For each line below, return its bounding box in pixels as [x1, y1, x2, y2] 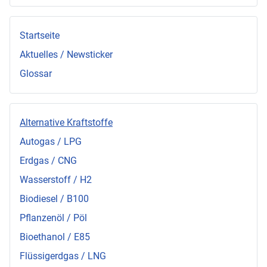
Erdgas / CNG [20, 154, 77, 166]
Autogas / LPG [20, 135, 82, 147]
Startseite [20, 29, 60, 41]
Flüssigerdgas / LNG [20, 250, 106, 262]
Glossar [20, 67, 52, 79]
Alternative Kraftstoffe [20, 116, 113, 128]
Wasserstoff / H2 [20, 173, 92, 185]
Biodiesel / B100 [20, 193, 89, 204]
